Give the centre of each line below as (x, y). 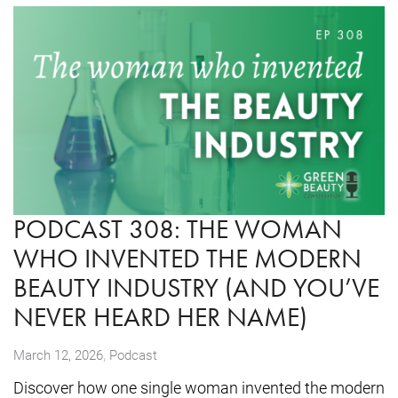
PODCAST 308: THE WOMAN (178, 230)
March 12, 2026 (58, 355)
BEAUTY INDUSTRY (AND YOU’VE (196, 288)
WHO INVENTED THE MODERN (187, 259)
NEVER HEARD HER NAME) (160, 318)
